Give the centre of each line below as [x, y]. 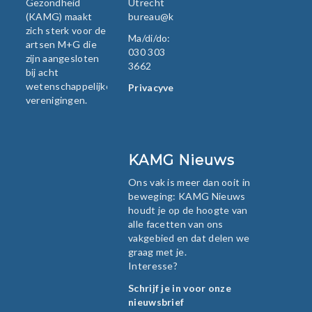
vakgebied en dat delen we [189, 238]
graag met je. [158, 252]
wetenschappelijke [68, 86]
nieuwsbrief [156, 302]
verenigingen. [56, 100]
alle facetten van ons [176, 224]
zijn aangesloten [62, 58]
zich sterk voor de [66, 30]
